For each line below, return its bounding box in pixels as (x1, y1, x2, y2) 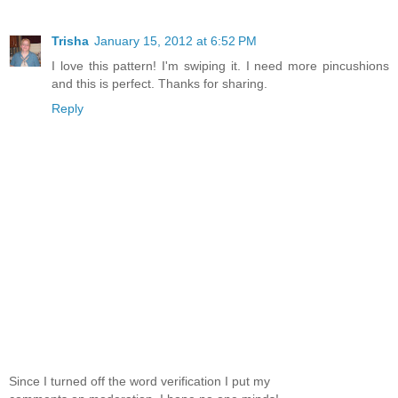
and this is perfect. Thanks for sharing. (52, 76, 267, 91)
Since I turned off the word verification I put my (9, 374, 270, 389)
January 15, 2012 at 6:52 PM (94, 33, 257, 48)
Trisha (52, 33, 89, 48)
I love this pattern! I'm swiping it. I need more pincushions (52, 58, 389, 73)
